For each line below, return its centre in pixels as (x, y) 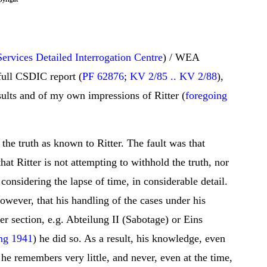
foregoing (206, 95)
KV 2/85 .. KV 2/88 (173, 76)
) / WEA (181, 57)
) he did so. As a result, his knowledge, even (129, 238)
